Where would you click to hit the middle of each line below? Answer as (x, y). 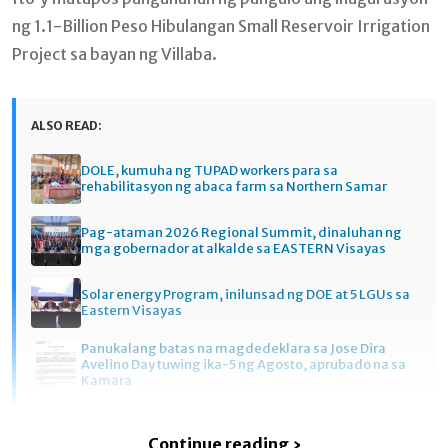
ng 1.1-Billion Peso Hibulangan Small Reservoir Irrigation (221, 25)
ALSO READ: (66, 125)
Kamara (106, 381)
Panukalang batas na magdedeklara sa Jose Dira (233, 349)
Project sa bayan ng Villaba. (114, 53)
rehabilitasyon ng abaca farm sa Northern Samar (234, 187)
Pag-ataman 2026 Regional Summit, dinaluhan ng (241, 233)
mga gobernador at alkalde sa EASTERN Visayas (233, 249)
